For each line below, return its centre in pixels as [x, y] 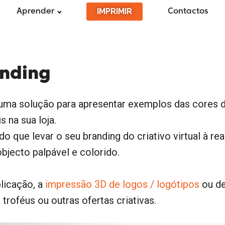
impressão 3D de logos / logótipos [122, 184]
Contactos [188, 11]
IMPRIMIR [114, 11]
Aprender [36, 11]
